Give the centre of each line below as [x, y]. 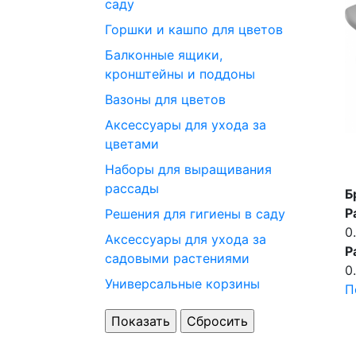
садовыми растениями [177, 258]
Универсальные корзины [182, 283]
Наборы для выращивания [188, 169]
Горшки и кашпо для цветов [194, 29]
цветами [132, 143]
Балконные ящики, [164, 54]
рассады [132, 188]
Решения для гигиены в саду [195, 213]
